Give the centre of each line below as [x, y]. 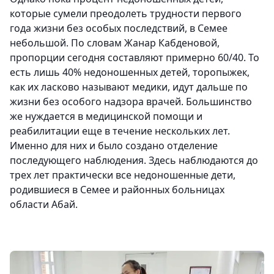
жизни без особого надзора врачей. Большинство [131, 102]
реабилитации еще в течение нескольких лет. [120, 131]
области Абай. [44, 204]
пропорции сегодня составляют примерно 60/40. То [135, 57]
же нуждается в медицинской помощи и [106, 116]
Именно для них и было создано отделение [114, 146]
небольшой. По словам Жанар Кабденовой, [115, 43]
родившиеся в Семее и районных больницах [117, 190]
